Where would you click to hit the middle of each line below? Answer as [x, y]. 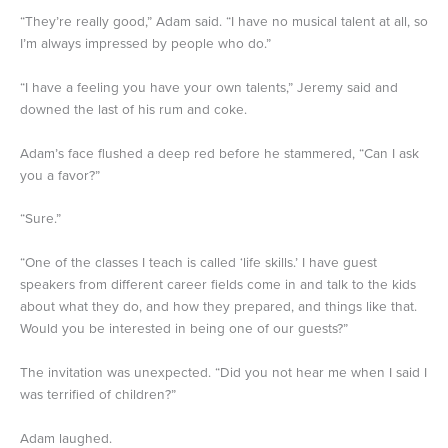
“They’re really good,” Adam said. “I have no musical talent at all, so [224, 21]
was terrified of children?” [98, 395]
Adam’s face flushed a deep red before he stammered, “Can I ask [219, 153]
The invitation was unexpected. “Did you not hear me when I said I [223, 373]
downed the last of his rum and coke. [133, 109]
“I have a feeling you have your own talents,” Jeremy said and [209, 87]
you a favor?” [60, 175]
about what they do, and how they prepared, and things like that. [218, 307]
